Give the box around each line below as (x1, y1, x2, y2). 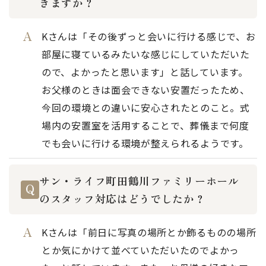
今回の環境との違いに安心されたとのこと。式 (42, 100, 250, 115)
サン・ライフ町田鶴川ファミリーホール (39, 173, 239, 188)
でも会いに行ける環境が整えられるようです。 (42, 136, 249, 150)
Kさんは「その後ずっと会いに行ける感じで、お (42, 29, 256, 43)
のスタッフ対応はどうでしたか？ (39, 191, 206, 206)
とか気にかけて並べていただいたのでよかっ (42, 243, 239, 257)
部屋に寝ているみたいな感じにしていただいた (42, 47, 250, 61)
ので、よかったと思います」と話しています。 (42, 65, 248, 79)
